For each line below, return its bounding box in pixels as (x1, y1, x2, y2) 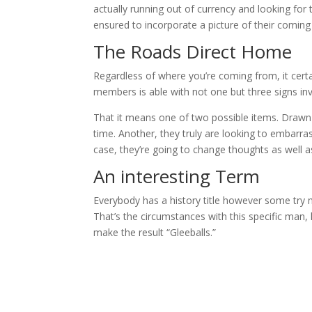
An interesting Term (93, 164, 260, 189)
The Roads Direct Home (93, 39, 292, 64)
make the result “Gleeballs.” (93, 226, 217, 239)
